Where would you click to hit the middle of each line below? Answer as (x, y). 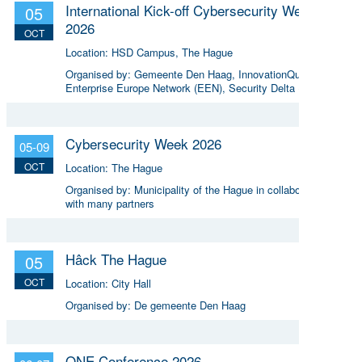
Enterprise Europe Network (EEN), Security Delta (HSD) (196, 87)
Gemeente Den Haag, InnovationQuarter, (229, 74)
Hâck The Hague (116, 259)
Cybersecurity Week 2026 (143, 143)
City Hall (131, 283)
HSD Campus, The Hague (172, 52)
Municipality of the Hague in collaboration (230, 189)
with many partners (110, 203)
